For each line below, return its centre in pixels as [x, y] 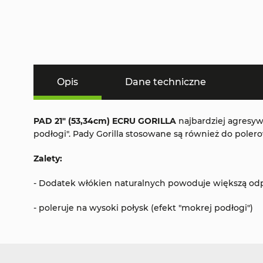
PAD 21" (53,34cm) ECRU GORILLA [105, 121]
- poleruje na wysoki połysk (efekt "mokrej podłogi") [143, 208]
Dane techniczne [166, 82]
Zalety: [48, 159]
